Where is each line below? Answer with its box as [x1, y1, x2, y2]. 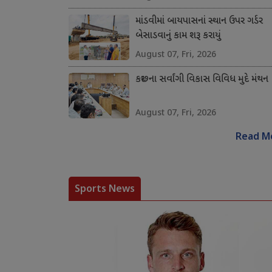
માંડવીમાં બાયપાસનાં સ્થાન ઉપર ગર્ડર [135, 15, 263, 29]
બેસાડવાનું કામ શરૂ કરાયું [135, 30, 221, 43]
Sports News [74, 182, 135, 195]
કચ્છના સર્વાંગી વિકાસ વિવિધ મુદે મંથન [135, 73, 268, 87]
